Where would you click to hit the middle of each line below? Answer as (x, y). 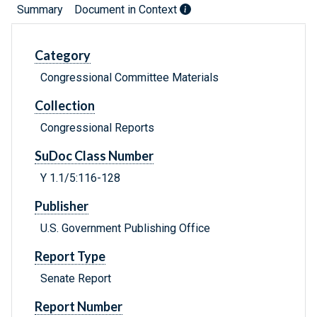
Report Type (70, 257)
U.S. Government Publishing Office (125, 229)
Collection (65, 106)
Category (63, 56)
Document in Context (127, 10)
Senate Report (76, 279)
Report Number (79, 307)
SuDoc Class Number (94, 156)
